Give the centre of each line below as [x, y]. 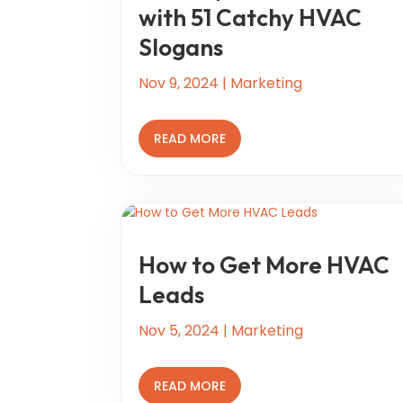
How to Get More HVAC [264, 265]
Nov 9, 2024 [179, 83]
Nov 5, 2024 [179, 331]
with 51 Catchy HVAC [251, 17]
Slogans [181, 47]
